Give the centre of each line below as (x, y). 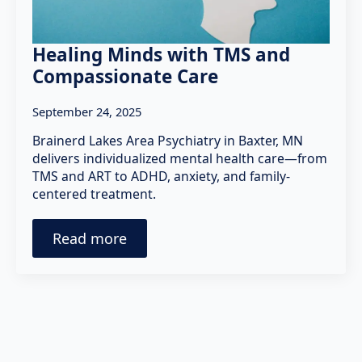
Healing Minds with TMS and (161, 55)
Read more (90, 239)
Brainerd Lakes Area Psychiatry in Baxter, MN (168, 141)
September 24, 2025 (87, 112)
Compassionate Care (125, 77)
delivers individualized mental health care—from (180, 159)
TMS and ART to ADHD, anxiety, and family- (161, 177)
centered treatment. (94, 194)
